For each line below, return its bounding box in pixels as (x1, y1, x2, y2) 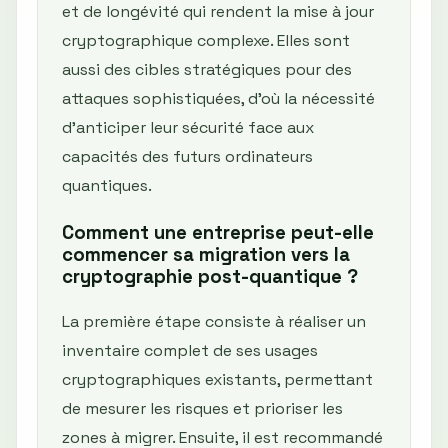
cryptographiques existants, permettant (62, 369, 373, 391)
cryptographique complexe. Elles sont (62, 30, 350, 52)
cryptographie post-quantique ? (62, 265, 358, 289)
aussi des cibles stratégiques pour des (62, 59, 352, 81)
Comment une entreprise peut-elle (62, 221, 374, 245)
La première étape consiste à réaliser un (62, 311, 366, 333)
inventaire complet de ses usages (62, 340, 318, 362)
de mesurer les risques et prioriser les (62, 398, 343, 420)
